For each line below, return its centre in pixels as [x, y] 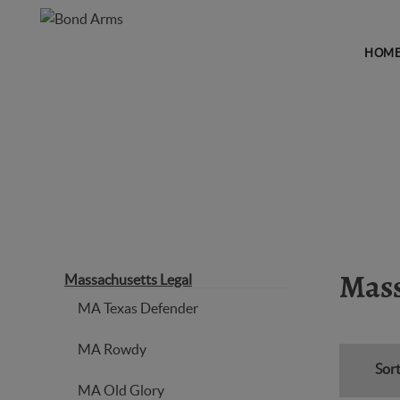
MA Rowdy [112, 349]
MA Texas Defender [138, 308]
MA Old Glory [121, 390]
